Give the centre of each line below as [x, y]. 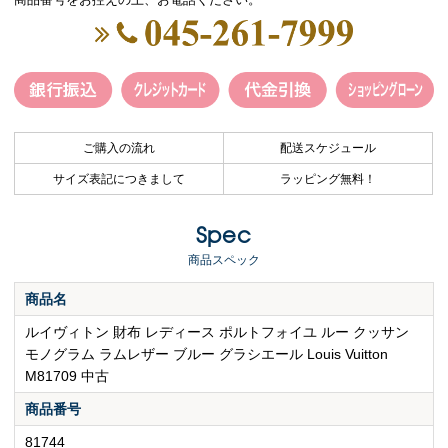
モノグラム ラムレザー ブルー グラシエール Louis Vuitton [207, 354]
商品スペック [224, 260]
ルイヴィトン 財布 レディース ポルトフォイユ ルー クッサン [217, 332]
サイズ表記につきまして [119, 178]
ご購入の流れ [119, 147]
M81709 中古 [67, 376]
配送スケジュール [328, 147]
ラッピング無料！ [328, 178]
